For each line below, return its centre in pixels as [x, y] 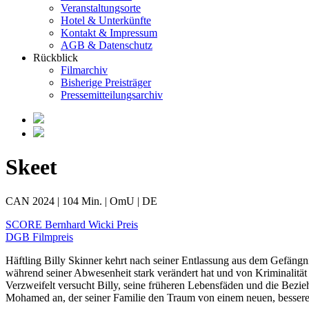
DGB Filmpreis [39, 237]
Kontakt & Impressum [109, 33]
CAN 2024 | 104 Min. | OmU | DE [81, 201]
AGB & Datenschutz [107, 45]
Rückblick [56, 58]
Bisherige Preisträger [106, 82]
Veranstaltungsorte [101, 8]
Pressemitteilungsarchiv [112, 95]
